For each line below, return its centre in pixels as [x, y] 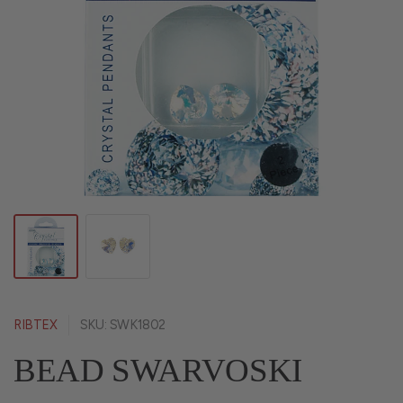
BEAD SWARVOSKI [158, 370]
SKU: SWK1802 [123, 325]
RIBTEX [36, 325]
